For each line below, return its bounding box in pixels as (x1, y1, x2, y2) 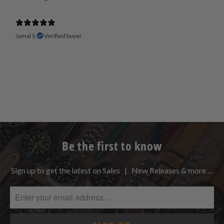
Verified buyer (43, 31, 82, 39)
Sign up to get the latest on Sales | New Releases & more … (10, 165, 213, 175)
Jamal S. (15, 31, 36, 39)
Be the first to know (62, 137, 162, 154)
